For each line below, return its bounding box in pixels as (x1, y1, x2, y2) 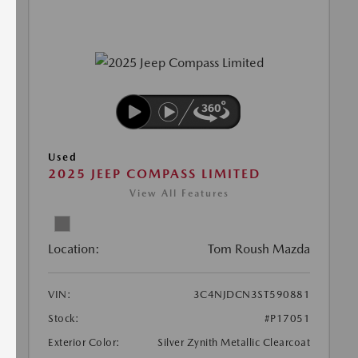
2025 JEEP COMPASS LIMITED (48, 166, 261, 182)
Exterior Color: (48, 336, 121, 349)
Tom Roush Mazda (208, 241, 310, 257)
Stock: (48, 312, 79, 325)
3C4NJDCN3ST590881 (193, 288, 310, 301)
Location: (48, 241, 100, 257)
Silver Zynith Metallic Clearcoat (157, 336, 310, 349)
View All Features (129, 188, 229, 200)
